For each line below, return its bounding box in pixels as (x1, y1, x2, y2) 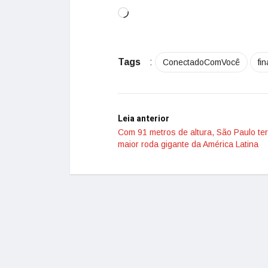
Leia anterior (118, 112, 169, 125)
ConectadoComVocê (163, 57, 240, 67)
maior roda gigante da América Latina (118, 139, 258, 149)
